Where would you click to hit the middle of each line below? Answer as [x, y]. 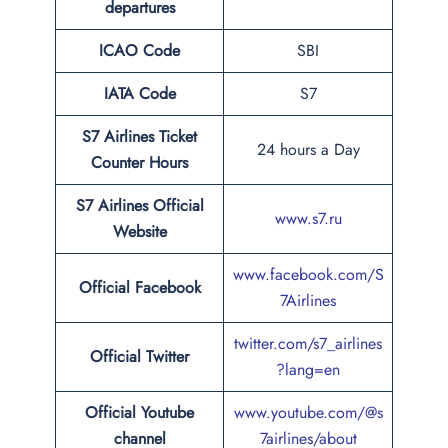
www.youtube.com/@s [308, 412]
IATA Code [139, 93]
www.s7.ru [308, 218]
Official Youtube [139, 412]
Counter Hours [139, 162]
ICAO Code [139, 50]
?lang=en [308, 369]
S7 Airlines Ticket [139, 136]
